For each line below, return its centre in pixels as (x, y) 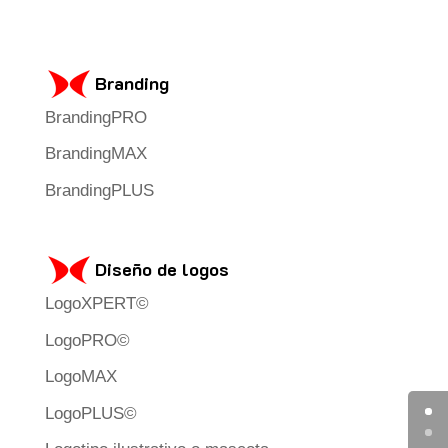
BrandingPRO (95, 117)
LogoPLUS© (90, 413)
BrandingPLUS (99, 190)
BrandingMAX (95, 153)
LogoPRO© (87, 340)
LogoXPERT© (96, 304)
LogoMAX (80, 377)
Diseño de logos (161, 269)
